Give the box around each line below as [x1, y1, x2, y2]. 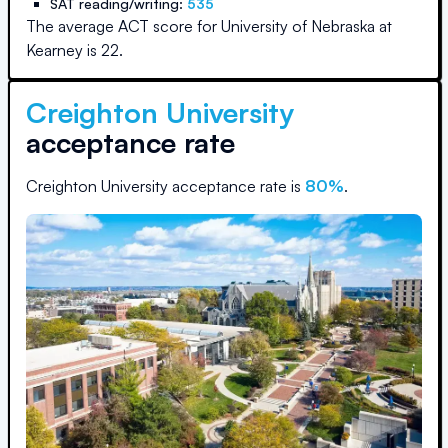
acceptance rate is [168, 176, 305, 196]
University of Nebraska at [221, 16, 392, 36]
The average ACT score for [26, 16, 221, 36]
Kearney [26, 40, 83, 60]
